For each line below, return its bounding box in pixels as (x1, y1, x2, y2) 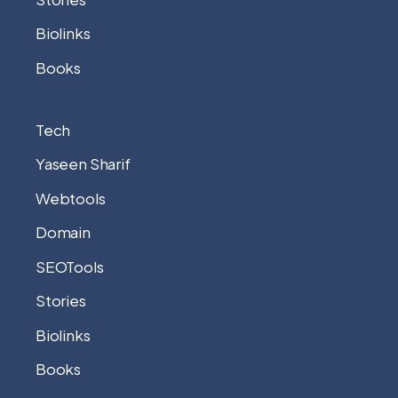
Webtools (36, 187, 106, 208)
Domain (36, 222, 91, 243)
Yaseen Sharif (36, 154, 131, 174)
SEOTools (36, 256, 104, 276)
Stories (36, 291, 86, 311)
